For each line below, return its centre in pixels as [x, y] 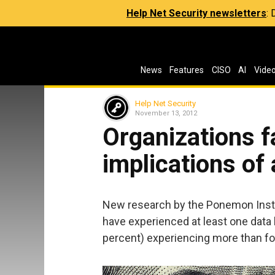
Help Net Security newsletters [196, 13]
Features [187, 70]
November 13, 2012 [166, 113]
